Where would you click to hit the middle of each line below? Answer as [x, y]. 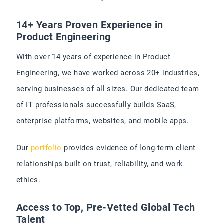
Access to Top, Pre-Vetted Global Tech [106, 207]
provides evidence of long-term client [129, 148]
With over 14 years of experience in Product [93, 57]
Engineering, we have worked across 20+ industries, [108, 73]
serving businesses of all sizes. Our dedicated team [108, 89]
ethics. [29, 180]
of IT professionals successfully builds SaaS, [96, 105]
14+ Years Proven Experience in [90, 25]
